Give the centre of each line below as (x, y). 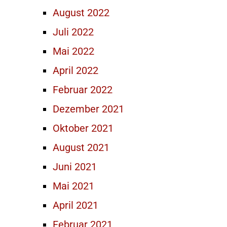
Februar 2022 (83, 90)
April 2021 (75, 205)
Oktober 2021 (83, 128)
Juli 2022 (73, 32)
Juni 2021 (75, 167)
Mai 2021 (73, 186)
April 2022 (75, 70)
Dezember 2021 (88, 109)
